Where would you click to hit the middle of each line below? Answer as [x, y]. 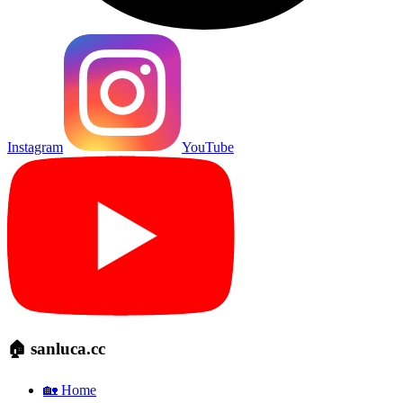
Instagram [35, 148]
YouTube [208, 148]
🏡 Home [70, 390]
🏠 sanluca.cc [56, 349]
